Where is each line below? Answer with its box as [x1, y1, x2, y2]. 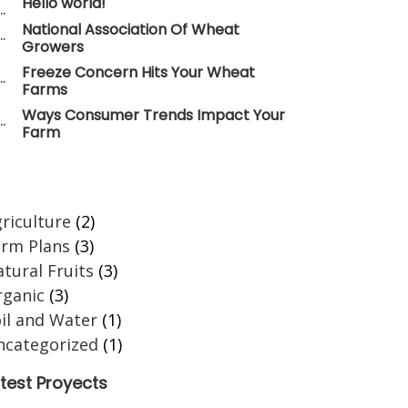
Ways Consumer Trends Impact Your [22, 104, 285, 126]
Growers [22, 36, 84, 57]
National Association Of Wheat [22, 18, 240, 40]
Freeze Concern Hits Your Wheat [22, 61, 255, 83]
